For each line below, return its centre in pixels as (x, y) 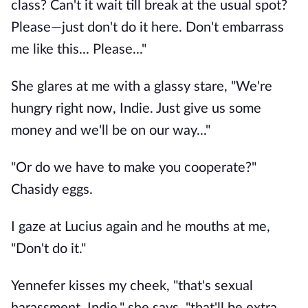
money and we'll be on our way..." (111, 131)
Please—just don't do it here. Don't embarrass (147, 27)
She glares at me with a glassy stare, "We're (142, 87)
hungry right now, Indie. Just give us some (136, 109)
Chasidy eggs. (52, 190)
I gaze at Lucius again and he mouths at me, (141, 227)
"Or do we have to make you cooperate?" (134, 168)
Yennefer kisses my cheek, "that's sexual (132, 286)
